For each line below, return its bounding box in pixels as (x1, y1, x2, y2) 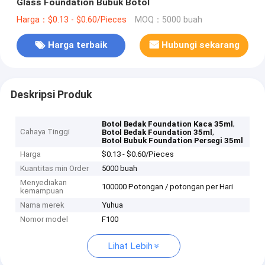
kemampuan (20, 186, 64, 196)
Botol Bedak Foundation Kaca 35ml (102, 119, 234, 129)
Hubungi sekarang (161, 40, 240, 51)
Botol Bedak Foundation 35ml (102, 128, 213, 137)
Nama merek (20, 201, 65, 210)
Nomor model (20, 215, 69, 224)
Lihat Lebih (107, 241, 153, 252)
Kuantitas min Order (20, 164, 89, 173)
